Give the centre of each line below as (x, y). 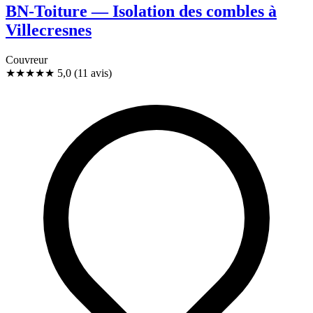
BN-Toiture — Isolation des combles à (141, 12)
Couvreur (27, 60)
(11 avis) (93, 73)
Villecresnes (49, 30)
